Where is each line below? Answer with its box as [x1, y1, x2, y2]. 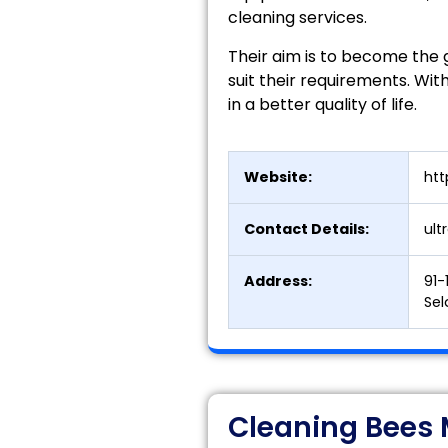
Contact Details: [243, 219, 369, 240]
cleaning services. [227, 6, 367, 30]
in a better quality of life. [227, 92, 417, 116]
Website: [243, 167, 312, 188]
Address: [243, 271, 312, 292]
